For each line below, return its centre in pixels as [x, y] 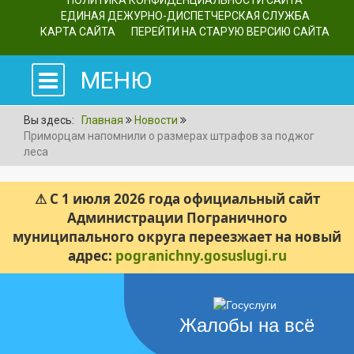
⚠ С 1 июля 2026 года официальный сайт [177, 198]
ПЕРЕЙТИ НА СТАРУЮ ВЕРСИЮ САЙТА [230, 32]
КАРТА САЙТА [78, 32]
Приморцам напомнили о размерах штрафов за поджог [169, 136]
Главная [102, 120]
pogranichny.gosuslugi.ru [201, 255]
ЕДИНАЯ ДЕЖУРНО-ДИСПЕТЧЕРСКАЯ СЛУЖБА [185, 16]
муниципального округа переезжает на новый [177, 236]
